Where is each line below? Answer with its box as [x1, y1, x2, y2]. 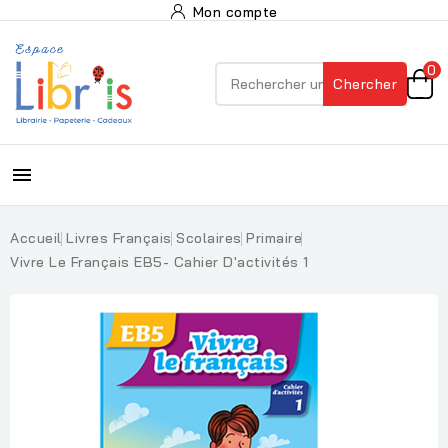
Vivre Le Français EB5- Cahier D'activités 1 [10, 253, 309, 271]
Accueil [10, 229, 62, 247]
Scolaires [176, 229, 242, 247]
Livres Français [66, 229, 172, 247]
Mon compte [192, 3, 278, 21]
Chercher [333, 75, 397, 93]
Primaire [246, 229, 302, 247]
